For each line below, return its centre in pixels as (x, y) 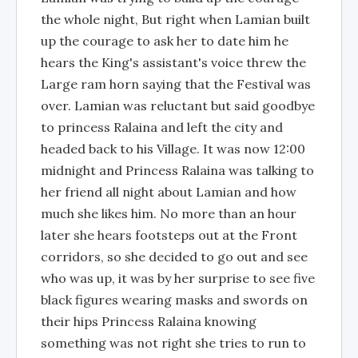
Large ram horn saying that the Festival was (176, 84)
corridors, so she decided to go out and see (174, 257)
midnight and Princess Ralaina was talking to (177, 170)
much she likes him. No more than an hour (169, 213)
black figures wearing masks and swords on (174, 300)
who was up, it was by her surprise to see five (178, 278)
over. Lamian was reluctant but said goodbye (178, 105)
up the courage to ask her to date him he (165, 41)
